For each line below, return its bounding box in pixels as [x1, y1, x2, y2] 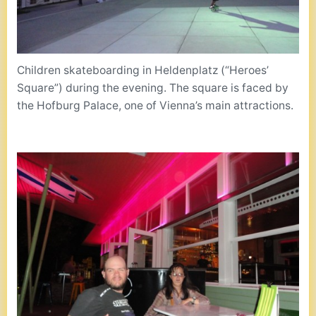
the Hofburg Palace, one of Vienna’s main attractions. [17, 99, 294, 113]
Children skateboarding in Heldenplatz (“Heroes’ [17, 63, 269, 78]
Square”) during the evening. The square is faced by [17, 81, 289, 95]
